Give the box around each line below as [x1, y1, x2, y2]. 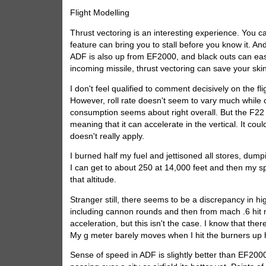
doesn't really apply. [70, 131, 145, 141]
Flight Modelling [70, 8, 130, 18]
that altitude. [70, 175, 117, 185]
